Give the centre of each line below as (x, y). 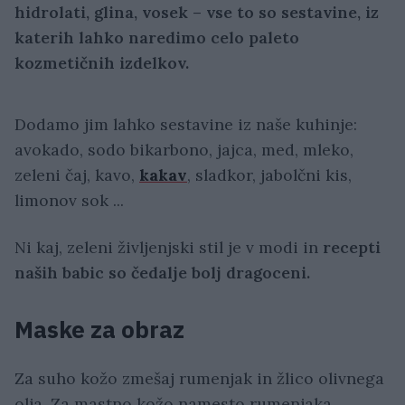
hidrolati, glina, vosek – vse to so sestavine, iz (197, 13)
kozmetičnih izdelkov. (102, 63)
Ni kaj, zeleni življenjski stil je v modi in (169, 248)
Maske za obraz (99, 330)
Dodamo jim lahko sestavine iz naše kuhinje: (186, 125)
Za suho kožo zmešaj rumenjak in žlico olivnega (199, 379)
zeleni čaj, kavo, (77, 175)
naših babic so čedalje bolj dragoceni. (162, 273)
